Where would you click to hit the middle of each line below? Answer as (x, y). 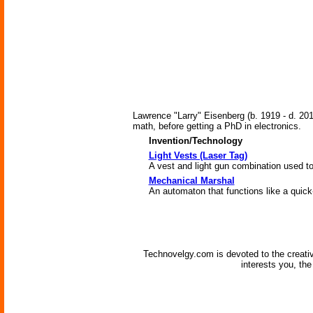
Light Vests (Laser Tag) (198, 155)
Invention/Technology (195, 141)
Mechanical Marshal (191, 181)
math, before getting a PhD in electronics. (217, 126)
